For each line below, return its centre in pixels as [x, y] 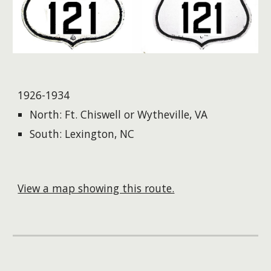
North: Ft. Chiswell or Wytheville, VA [119, 114]
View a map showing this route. [96, 188]
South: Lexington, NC [82, 133]
